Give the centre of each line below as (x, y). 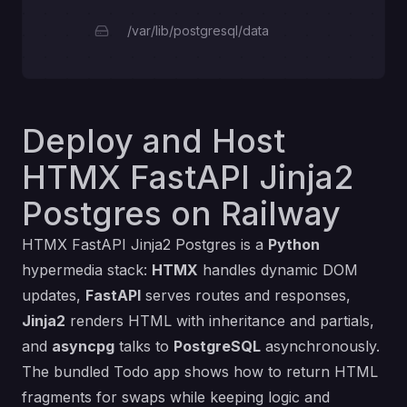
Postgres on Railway (181, 213)
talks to (144, 346)
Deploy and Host (154, 141)
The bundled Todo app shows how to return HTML (200, 372)
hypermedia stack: (87, 270)
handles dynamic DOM (278, 270)
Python (294, 244)
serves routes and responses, (246, 295)
